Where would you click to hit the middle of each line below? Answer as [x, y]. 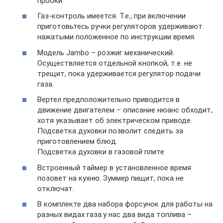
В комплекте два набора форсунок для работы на [125, 204]
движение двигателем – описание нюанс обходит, [125, 110]
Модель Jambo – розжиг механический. [106, 53]
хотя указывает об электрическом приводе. [115, 120]
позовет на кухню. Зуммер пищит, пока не [111, 178]
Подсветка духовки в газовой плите [101, 152]
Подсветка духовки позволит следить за [110, 131]
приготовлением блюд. [77, 141]
